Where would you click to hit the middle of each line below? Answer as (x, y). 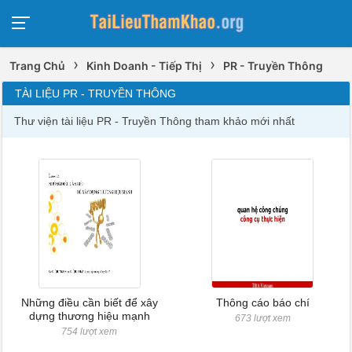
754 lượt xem (90, 332)
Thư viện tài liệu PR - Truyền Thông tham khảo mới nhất (155, 121)
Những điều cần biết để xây (89, 302)
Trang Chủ (38, 66)
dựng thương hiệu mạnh (89, 316)
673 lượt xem (262, 318)
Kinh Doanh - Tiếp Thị (145, 66)
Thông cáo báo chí (262, 302)
